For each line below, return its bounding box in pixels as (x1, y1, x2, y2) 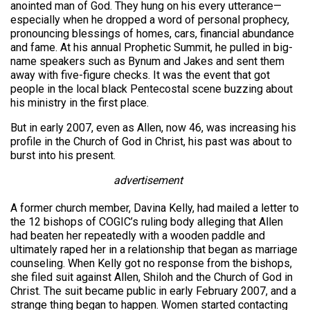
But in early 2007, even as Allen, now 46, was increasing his (10, 121, 296, 135)
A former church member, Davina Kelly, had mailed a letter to (10, 201, 299, 215)
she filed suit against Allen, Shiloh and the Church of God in (10, 271, 293, 284)
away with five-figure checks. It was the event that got (10, 69, 270, 82)
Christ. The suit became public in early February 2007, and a (10, 284, 296, 298)
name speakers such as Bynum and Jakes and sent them (10, 55, 284, 69)
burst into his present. (10, 149, 116, 163)
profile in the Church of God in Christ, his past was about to (10, 135, 292, 149)
